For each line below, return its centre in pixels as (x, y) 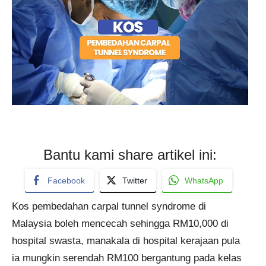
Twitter (135, 180)
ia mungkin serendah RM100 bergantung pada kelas (127, 258)
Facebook (66, 180)
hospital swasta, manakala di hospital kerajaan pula (126, 240)
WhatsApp (204, 180)
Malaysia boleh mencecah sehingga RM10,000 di (120, 223)
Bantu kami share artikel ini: (130, 154)
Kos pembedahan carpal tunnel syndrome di (109, 206)
